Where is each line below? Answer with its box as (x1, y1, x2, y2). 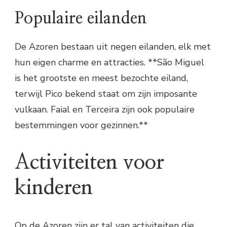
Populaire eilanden (15, 10, 147, 27)
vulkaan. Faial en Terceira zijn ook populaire (15, 103, 195, 116)
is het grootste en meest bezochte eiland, (15, 72, 188, 85)
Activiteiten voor (15, 153, 164, 173)
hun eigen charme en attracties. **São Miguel (15, 56, 204, 69)
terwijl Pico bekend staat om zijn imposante (15, 88, 197, 100)
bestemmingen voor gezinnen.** (15, 119, 148, 132)
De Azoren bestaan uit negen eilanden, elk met (15, 41, 211, 53)
